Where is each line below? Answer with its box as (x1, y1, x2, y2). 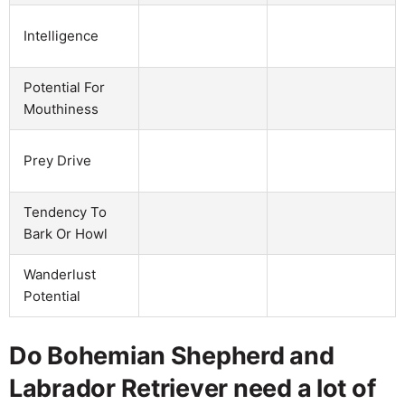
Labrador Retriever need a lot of (9, 372, 376, 403)
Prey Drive (24, 151, 91, 169)
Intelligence (24, 26, 99, 44)
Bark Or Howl (24, 224, 108, 242)
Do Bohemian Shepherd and (9, 340, 334, 371)
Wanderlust (24, 265, 96, 283)
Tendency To (24, 202, 107, 221)
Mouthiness (24, 99, 99, 118)
